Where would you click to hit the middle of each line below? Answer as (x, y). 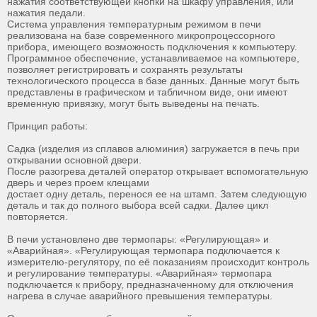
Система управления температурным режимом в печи (134, 24)
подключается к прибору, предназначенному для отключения (150, 284)
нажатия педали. (46, 13)
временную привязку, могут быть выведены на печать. (133, 103)
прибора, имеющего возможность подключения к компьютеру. (152, 47)
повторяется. (38, 217)
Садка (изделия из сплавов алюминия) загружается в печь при (153, 149)
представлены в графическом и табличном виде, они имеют (147, 92)
